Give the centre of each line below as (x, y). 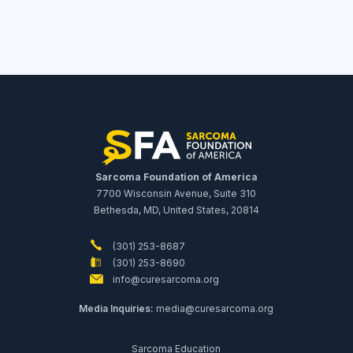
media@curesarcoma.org (215, 309)
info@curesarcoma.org (164, 280)
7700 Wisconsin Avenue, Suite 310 (176, 194)
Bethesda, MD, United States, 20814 (176, 210)
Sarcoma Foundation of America (176, 177)
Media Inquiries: (117, 309)
